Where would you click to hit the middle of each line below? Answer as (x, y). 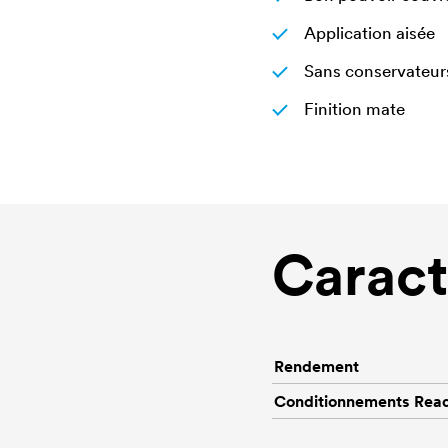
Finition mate (354, 109)
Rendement (316, 366)
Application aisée (369, 33)
